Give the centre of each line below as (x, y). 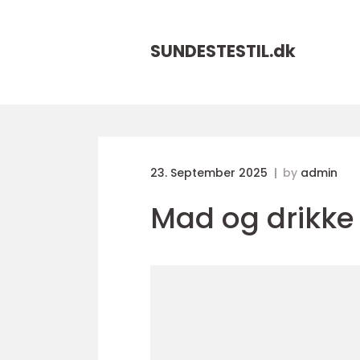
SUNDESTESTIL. (212, 51)
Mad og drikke (252, 218)
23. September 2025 (211, 173)
